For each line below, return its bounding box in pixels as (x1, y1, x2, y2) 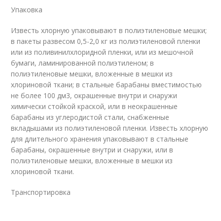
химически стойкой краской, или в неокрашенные (11, 102, 178, 111)
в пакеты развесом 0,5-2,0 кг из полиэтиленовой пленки (11, 37, 201, 46)
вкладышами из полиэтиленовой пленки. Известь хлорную (11, 123, 209, 133)
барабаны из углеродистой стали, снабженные (11, 112, 170, 122)
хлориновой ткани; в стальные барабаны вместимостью (11, 80, 202, 89)
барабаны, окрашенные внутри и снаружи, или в (11, 145, 174, 154)
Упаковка (11, 5, 43, 14)
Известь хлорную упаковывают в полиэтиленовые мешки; (11, 26, 207, 35)
